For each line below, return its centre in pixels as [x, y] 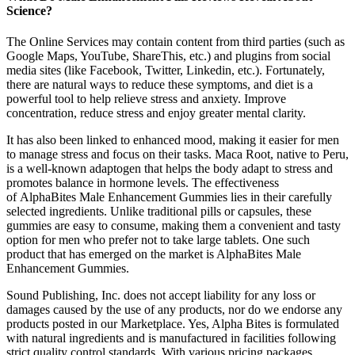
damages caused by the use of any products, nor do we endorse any [174, 310]
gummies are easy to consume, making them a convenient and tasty [174, 226]
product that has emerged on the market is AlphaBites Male [154, 254]
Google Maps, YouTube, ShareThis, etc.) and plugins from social [168, 56]
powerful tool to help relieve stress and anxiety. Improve [146, 99]
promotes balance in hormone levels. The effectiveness [143, 183]
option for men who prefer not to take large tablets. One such [158, 240]
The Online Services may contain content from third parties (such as [176, 42]
